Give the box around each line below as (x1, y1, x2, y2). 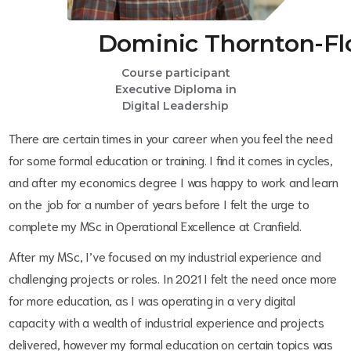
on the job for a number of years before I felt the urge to (9, 195, 309, 212)
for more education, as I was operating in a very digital (9, 291, 295, 308)
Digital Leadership (122, 99, 229, 113)
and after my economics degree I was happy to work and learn (9, 173, 339, 190)
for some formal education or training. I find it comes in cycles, (9, 151, 333, 168)
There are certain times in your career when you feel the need (9, 129, 333, 146)
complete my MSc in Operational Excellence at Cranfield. (9, 217, 302, 233)
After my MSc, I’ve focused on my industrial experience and (9, 248, 321, 264)
